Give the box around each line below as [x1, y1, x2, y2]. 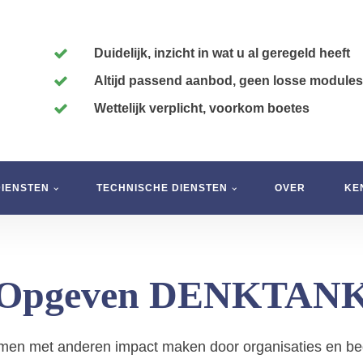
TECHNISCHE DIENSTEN [96, 181, 228, 194]
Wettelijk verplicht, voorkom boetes [94, 100, 310, 115]
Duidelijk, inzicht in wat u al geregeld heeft [94, 45, 350, 60]
